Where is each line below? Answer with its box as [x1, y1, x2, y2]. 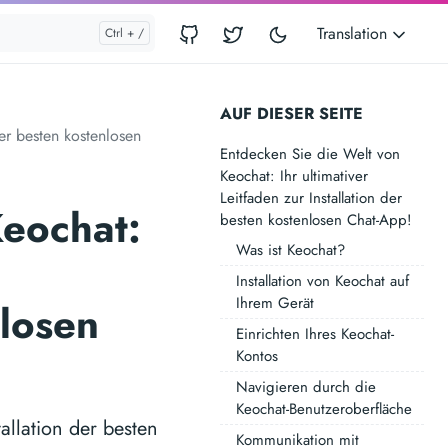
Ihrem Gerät [236, 292, 314, 314]
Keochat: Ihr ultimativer [220, 165, 368, 187]
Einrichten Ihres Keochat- [236, 323, 394, 345]
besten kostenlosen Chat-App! [220, 209, 412, 231]
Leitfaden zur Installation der [220, 187, 402, 209]
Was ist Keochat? [236, 239, 345, 261]
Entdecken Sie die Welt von [220, 143, 400, 165]
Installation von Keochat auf [236, 270, 409, 292]
